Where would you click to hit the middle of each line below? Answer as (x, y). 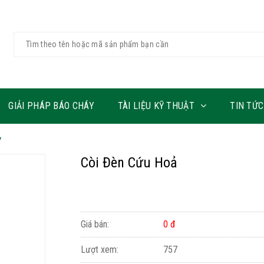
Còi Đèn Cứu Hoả (129, 163)
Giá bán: (95, 224)
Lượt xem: (99, 250)
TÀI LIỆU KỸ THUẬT (156, 106)
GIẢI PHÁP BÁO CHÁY (51, 106)
